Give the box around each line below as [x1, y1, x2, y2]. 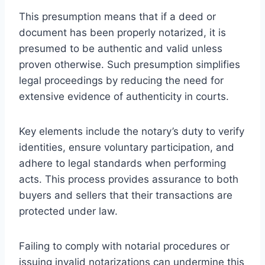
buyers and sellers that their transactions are [19, 189, 232, 201]
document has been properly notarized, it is [19, 26, 226, 38]
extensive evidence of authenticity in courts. [19, 90, 229, 102]
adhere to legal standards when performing [19, 157, 226, 169]
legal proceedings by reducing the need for [19, 74, 224, 86]
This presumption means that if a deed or [19, 10, 216, 22]
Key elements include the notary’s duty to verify [19, 125, 244, 137]
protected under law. [19, 205, 118, 217]
